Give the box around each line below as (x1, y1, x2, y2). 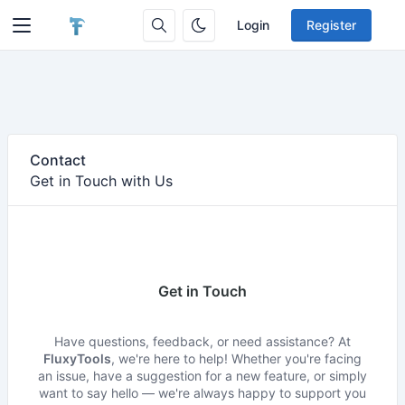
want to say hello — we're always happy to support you (39, 385, 366, 400)
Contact (30, 151, 86, 169)
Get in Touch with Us (30, 172, 173, 190)
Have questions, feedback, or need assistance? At (54, 334, 351, 349)
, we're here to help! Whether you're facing (111, 351, 362, 366)
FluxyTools (43, 351, 111, 366)
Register (306, 17, 357, 33)
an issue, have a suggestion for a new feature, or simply (38, 368, 367, 383)
